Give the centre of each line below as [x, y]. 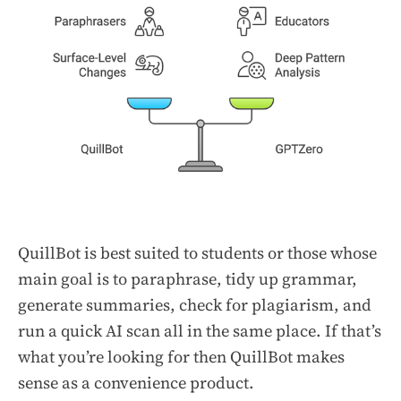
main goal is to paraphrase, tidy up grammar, [188, 279]
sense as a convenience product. [136, 383]
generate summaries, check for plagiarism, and [195, 305]
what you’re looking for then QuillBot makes [181, 357]
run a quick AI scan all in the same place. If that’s [200, 331]
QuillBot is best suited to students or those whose [197, 253]
